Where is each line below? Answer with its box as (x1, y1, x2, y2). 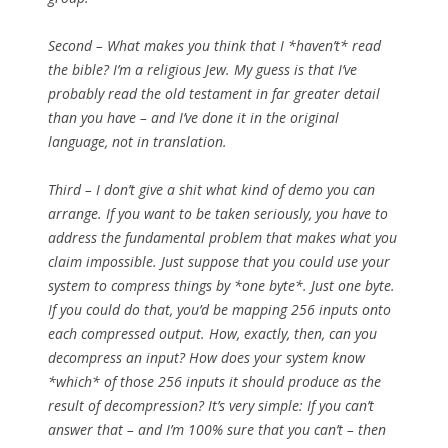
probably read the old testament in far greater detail (48, 84, 380, 104)
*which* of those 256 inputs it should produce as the (48, 372, 381, 392)
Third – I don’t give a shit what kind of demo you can (48, 180, 375, 200)
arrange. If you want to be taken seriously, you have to (48, 204, 388, 224)
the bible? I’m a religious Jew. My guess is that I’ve (48, 60, 357, 80)
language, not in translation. (48, 132, 227, 152)
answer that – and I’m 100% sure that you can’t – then (48, 420, 386, 440)
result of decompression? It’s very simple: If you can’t (48, 396, 374, 416)
